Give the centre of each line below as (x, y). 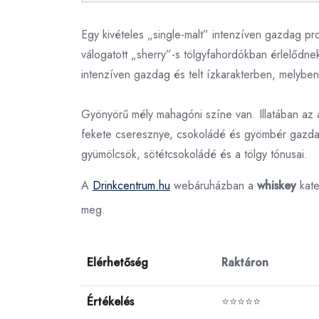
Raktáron (245, 262)
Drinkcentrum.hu (131, 185)
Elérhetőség (117, 262)
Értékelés (110, 302)
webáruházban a (214, 185)
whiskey (277, 185)
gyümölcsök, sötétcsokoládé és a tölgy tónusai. (194, 154)
